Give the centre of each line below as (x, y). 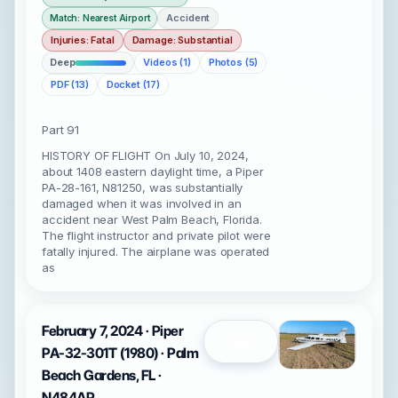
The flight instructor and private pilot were (156, 235)
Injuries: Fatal (83, 40)
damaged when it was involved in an (142, 203)
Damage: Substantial (182, 40)
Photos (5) (233, 62)
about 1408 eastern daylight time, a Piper (153, 171)
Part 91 (60, 130)
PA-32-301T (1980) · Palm (120, 353)
